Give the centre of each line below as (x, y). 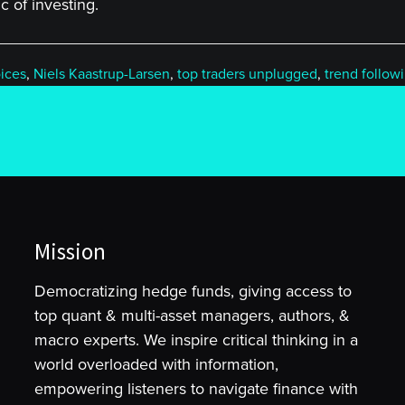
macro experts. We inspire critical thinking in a (197, 340)
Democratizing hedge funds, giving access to (193, 291)
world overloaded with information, (157, 364)
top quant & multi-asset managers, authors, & (193, 316)
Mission (71, 251)
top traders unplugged (247, 74)
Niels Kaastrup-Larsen (102, 74)
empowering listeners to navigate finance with (197, 389)
